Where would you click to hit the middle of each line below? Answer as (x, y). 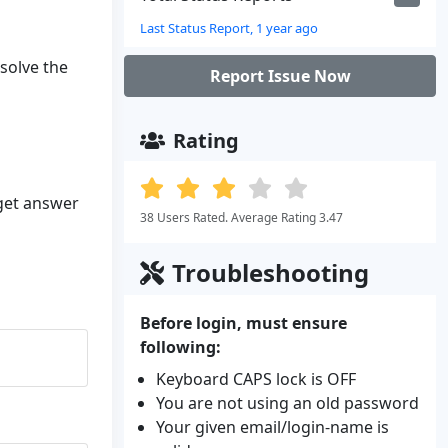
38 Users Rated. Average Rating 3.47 (241, 217)
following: (180, 347)
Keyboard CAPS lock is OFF (256, 379)
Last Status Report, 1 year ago (229, 28)
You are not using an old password (287, 403)
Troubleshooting (270, 272)
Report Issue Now (280, 76)
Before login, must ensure (243, 323)
